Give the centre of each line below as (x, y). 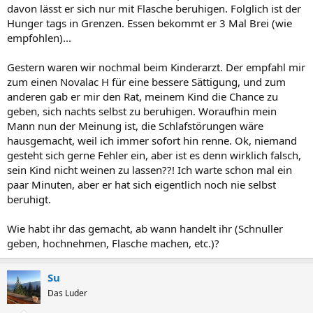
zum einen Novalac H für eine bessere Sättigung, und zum (146, 81)
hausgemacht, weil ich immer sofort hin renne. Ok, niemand (152, 140)
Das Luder (67, 293)
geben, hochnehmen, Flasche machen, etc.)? (113, 243)
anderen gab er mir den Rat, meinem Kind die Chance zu (143, 96)
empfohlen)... (39, 37)
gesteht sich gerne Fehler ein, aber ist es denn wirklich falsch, (154, 155)
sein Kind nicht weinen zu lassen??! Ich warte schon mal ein (150, 169)
